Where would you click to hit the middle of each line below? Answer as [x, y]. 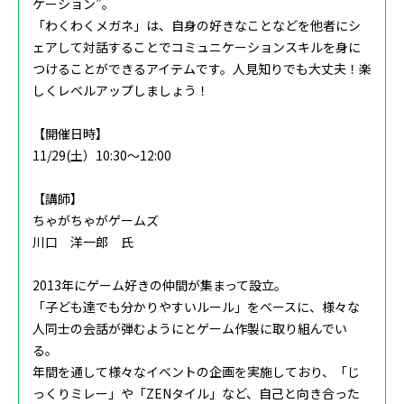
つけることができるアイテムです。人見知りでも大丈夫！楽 [202, 69]
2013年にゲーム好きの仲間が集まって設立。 [160, 285]
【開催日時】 [70, 134]
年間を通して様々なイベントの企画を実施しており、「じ [196, 372]
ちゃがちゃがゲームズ [96, 220]
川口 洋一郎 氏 [83, 242]
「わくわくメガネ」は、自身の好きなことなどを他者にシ [197, 26]
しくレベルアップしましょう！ [121, 91]
